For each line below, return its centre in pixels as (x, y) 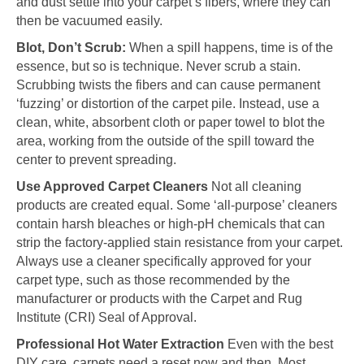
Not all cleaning (255, 186)
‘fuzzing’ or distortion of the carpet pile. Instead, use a (168, 103)
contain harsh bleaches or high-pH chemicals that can (171, 223)
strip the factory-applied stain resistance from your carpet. (180, 242)
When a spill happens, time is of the (230, 47)
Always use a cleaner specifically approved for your (164, 261)
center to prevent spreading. (96, 159)
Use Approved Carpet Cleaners (112, 186)
